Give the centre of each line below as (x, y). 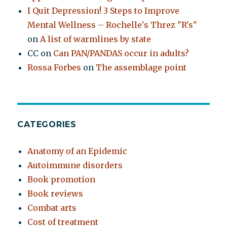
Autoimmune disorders (75, 165)
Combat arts (52, 208)
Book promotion (62, 180)
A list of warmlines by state (96, 39)
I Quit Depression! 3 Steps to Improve (104, 11)
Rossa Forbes (54, 68)
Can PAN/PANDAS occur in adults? (121, 53)
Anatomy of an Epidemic (78, 151)
